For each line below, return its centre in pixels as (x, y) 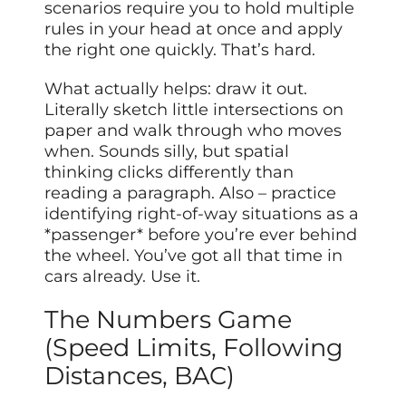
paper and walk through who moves (193, 130)
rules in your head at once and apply (194, 29)
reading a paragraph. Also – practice (191, 193)
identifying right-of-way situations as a (202, 213)
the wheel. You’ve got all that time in (194, 255)
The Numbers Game (169, 319)
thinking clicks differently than (169, 172)
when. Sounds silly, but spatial (167, 151)
